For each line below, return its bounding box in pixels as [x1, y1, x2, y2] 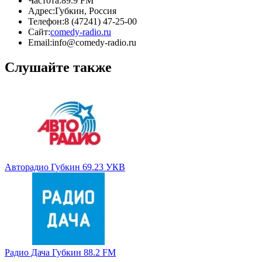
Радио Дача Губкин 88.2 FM [5, 247, 116, 257]
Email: [28, 37, 52, 47]
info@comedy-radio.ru [52, 37, 136, 47]
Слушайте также [5, 59, 112, 75]
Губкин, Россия [55, 5, 116, 16]
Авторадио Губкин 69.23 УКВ [5, 161, 125, 172]
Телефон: [28, 16, 64, 26]
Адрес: [28, 5, 55, 16]
